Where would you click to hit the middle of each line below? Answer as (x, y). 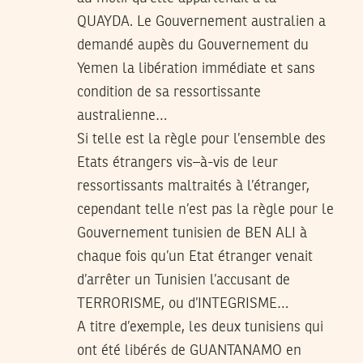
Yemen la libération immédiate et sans (196, 68)
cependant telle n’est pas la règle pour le (205, 209)
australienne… (122, 115)
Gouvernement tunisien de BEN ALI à (192, 233)
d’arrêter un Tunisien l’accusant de (184, 280)
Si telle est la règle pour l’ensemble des (201, 139)
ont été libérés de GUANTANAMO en (189, 350)
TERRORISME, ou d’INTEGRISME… (183, 303)
